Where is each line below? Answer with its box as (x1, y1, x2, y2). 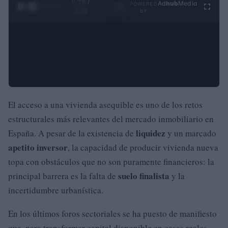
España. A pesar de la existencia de (8, 127, 136, 139)
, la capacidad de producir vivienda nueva (68, 141, 218, 153)
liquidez (136, 126, 165, 139)
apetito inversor (8, 140, 68, 154)
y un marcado (165, 127, 216, 139)
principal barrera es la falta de (8, 169, 118, 182)
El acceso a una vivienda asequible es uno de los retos (8, 98, 203, 110)
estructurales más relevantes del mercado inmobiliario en (8, 112, 214, 125)
